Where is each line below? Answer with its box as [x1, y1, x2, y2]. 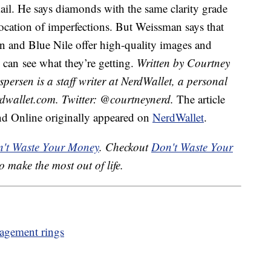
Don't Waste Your [151, 139, 233, 155]
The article [174, 91, 225, 107]
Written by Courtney [137, 55, 230, 71]
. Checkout [99, 139, 151, 155]
